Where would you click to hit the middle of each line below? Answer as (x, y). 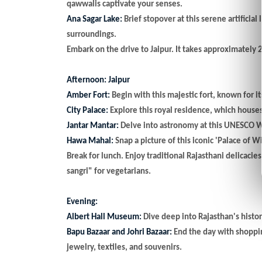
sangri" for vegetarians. (109, 171)
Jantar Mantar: (93, 126)
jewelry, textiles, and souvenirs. (124, 247)
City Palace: (87, 111)
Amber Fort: (88, 95)
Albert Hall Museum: (104, 217)
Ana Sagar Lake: (94, 19)
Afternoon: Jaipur (98, 80)
